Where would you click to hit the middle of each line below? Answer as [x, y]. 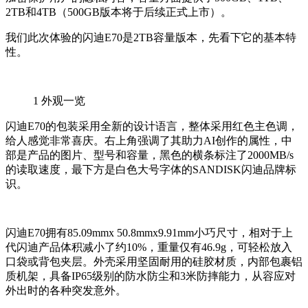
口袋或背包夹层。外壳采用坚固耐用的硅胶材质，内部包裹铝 [154, 262]
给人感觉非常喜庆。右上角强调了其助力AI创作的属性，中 [149, 141]
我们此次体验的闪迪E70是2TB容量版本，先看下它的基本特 [151, 38]
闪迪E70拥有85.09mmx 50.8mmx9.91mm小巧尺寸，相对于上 [149, 233]
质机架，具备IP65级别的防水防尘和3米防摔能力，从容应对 [151, 276]
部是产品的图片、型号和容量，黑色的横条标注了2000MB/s [150, 155]
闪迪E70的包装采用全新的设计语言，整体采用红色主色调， [152, 126]
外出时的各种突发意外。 [66, 291]
